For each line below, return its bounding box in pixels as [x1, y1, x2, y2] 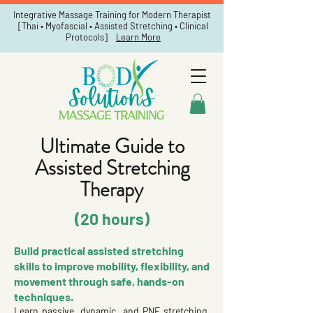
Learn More [116, 31, 161, 43]
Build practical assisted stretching [14, 243, 184, 257]
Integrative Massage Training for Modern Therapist [13, 9, 213, 20]
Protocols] [66, 31, 116, 43]
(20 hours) [74, 208, 150, 228]
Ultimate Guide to [39, 131, 184, 161]
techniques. [14, 289, 73, 303]
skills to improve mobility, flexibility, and [14, 259, 210, 272]
